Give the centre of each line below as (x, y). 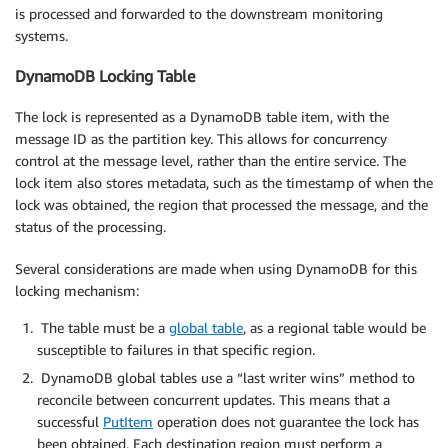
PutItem (128, 421)
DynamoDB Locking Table (105, 76)
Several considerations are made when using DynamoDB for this (216, 268)
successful (70, 421)
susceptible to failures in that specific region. (176, 349)
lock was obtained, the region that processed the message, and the (221, 204)
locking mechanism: (77, 290)
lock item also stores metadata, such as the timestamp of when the (224, 182)
